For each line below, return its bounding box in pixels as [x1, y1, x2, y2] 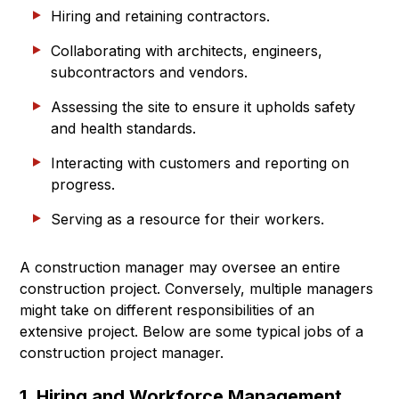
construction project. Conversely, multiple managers [20, 280, 373, 298]
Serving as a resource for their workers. [51, 210, 324, 229]
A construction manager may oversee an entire [20, 258, 340, 277]
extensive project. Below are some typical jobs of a [20, 322, 363, 341]
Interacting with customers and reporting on [51, 154, 349, 173]
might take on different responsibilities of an [20, 301, 314, 320]
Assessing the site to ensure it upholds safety [51, 98, 355, 117]
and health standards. [51, 119, 196, 138]
